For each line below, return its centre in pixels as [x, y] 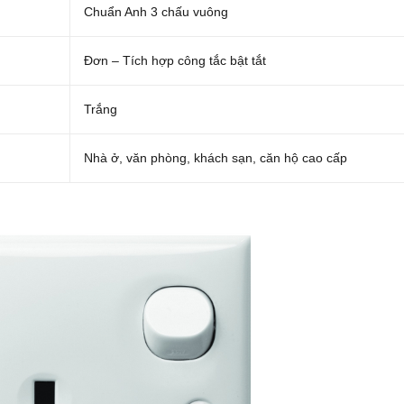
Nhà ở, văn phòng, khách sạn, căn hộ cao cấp [216, 158]
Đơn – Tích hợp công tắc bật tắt [175, 60]
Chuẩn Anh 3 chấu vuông [156, 12]
